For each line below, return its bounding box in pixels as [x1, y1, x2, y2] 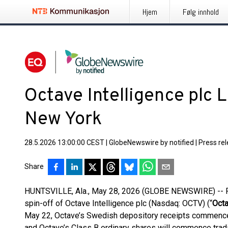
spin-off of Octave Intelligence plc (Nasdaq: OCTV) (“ [24, 198, 212, 208]
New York [24, 108, 102, 131]
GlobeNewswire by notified [109, 138, 194, 147]
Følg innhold [183, 7, 219, 17]
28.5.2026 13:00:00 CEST [24, 138, 104, 147]
